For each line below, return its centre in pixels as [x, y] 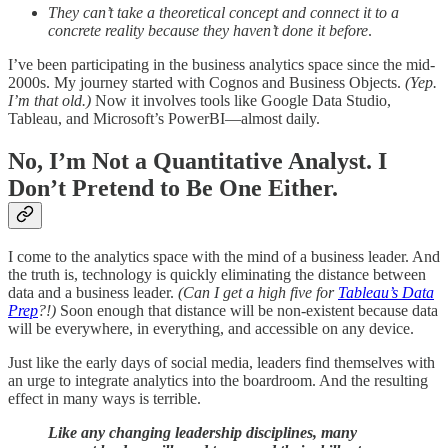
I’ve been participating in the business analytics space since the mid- [221, 64]
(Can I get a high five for [258, 293]
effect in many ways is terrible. [104, 399]
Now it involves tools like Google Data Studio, [241, 100]
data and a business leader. [93, 293]
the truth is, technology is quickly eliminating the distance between [217, 275]
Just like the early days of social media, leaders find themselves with [221, 363]
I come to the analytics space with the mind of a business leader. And [224, 257]
